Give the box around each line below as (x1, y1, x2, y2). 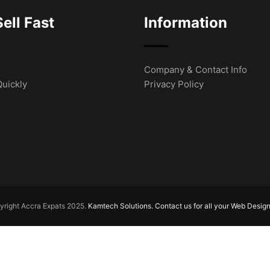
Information (144, 14, 227, 31)
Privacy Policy (144, 78, 204, 90)
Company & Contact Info (144, 64, 247, 75)
